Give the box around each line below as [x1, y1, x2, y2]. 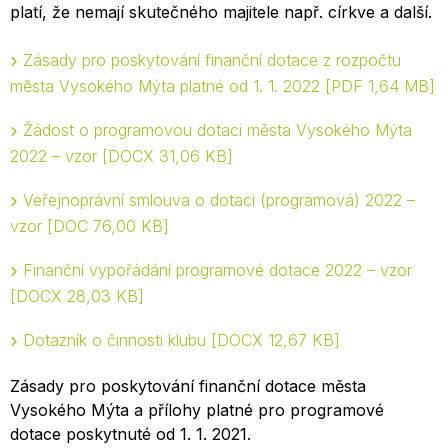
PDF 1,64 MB [331, 76, 429, 96]
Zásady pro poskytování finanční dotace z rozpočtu [23, 50, 401, 70]
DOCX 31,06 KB [108, 146, 227, 166]
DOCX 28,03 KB [16, 286, 138, 306]
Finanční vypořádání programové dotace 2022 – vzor [23, 260, 412, 280]
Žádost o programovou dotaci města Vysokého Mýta [23, 120, 412, 140]
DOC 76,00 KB [53, 216, 163, 236]
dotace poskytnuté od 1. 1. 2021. [10, 424, 251, 444]
